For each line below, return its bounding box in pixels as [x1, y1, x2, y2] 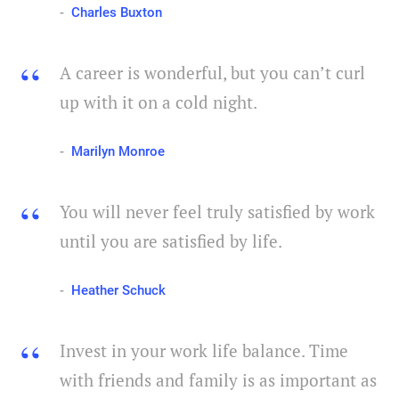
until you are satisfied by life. [60, 230, 282, 253]
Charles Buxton [71, 4, 162, 21]
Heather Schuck [71, 282, 166, 299]
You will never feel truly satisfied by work [60, 200, 375, 224]
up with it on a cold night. [60, 91, 257, 114]
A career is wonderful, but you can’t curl [60, 61, 365, 85]
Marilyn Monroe [71, 143, 165, 160]
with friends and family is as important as [60, 369, 377, 392]
